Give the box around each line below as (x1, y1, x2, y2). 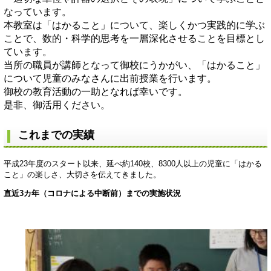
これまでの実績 (18, 129, 94, 142)
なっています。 (4, 7, 71, 18)
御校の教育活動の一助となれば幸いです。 (4, 87, 188, 97)
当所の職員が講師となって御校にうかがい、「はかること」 (4, 60, 265, 71)
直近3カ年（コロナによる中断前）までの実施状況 (4, 188, 183, 198)
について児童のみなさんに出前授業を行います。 (4, 73, 217, 84)
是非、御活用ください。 (4, 100, 110, 111)
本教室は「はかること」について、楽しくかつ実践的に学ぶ (4, 20, 265, 31)
